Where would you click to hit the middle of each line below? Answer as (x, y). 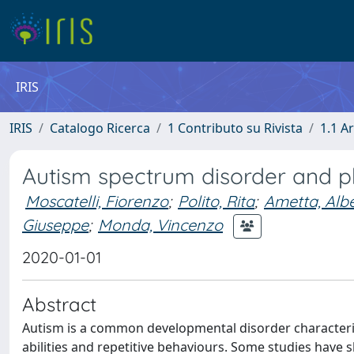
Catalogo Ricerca (100, 128)
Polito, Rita (216, 201)
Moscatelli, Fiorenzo (97, 201)
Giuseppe (55, 224)
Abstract (59, 304)
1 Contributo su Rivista (235, 128)
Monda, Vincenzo (160, 224)
